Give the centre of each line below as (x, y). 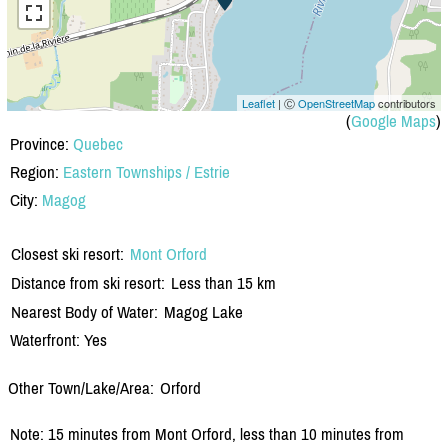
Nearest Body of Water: (84, 311)
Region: (36, 171)
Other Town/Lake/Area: (81, 387)
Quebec (98, 143)
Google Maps (393, 120)
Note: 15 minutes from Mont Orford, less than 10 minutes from (207, 433)
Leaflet (258, 102)
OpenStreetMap (336, 102)
